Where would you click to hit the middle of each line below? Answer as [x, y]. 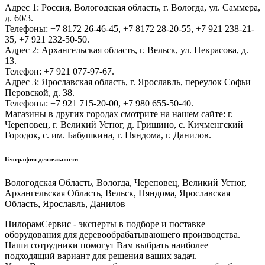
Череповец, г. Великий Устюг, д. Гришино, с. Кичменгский [124, 124]
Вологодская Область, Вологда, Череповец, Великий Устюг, [126, 182]
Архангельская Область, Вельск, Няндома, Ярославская [117, 193]
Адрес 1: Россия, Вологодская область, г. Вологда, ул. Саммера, [132, 7]
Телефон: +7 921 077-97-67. [59, 71]
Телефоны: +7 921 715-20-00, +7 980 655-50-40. [99, 103]
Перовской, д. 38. [40, 92]
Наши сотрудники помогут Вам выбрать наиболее [106, 245]
